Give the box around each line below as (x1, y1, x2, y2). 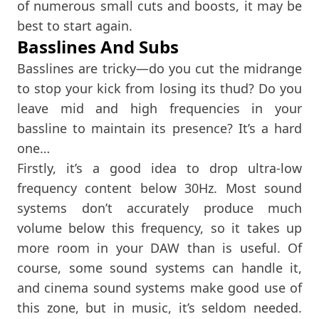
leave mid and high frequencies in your (17, 99, 302, 117)
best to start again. (17, 16, 132, 34)
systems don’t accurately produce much (17, 199, 302, 216)
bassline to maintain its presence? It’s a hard (17, 119, 302, 137)
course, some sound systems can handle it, (17, 258, 302, 276)
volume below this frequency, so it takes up (17, 219, 302, 236)
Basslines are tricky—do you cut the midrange (17, 59, 302, 77)
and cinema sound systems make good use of (17, 278, 302, 296)
